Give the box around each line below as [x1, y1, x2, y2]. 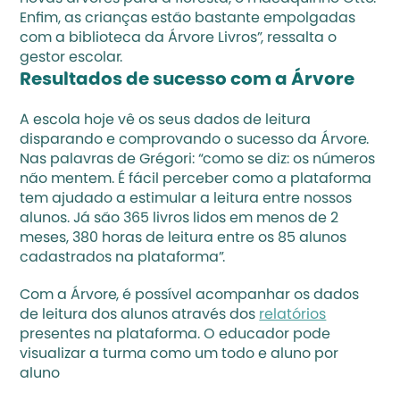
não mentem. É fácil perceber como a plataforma [20, 172, 372, 187]
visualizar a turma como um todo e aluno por [20, 347, 339, 362]
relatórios [259, 308, 327, 322]
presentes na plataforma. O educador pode [20, 328, 331, 342]
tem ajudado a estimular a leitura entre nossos [20, 192, 353, 206]
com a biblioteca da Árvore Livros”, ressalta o [20, 31, 337, 46]
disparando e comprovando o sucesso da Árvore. [20, 133, 370, 147]
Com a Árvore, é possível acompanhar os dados [20, 288, 360, 303]
